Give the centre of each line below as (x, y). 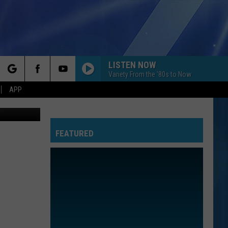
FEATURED (75, 133)
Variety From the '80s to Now (150, 74)
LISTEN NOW (132, 65)
